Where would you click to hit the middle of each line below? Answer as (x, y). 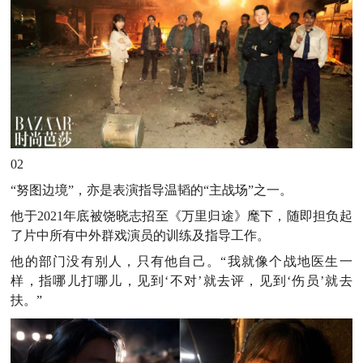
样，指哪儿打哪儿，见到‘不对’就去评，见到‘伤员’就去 (181, 280)
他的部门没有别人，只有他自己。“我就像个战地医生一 (181, 261)
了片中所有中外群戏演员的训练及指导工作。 (141, 235)
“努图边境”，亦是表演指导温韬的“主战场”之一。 (152, 190)
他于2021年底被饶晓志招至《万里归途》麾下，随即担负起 (181, 216)
